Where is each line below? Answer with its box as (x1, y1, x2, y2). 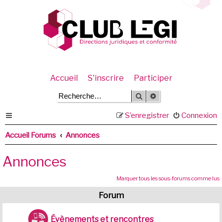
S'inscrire (87, 73, 124, 83)
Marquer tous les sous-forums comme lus (116, 175, 220, 182)
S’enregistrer (125, 111, 169, 120)
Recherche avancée (157, 91, 215, 100)
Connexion (181, 111, 217, 120)
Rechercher (143, 91, 177, 100)
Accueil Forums (5, 130, 56, 140)
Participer (133, 73, 172, 83)
